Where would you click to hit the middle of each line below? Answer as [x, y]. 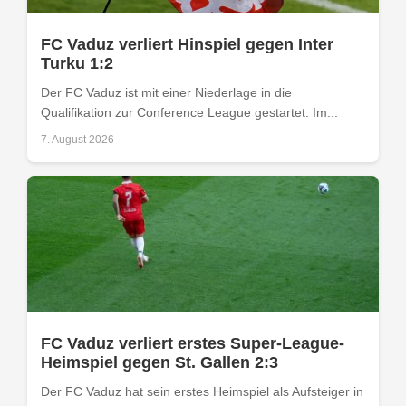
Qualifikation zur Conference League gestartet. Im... [189, 112]
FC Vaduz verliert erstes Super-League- [193, 343]
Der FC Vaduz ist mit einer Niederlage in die [166, 92]
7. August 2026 [77, 139]
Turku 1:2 [77, 63]
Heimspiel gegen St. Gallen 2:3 [159, 362]
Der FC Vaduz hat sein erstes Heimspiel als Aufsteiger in [202, 391]
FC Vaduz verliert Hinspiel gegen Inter [187, 44]
